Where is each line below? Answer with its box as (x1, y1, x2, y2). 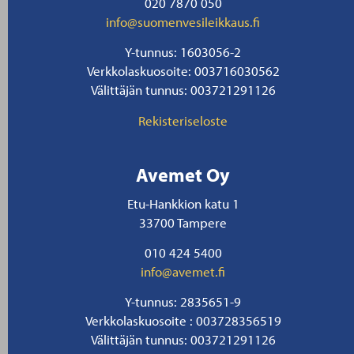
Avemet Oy (136, 162, 231, 186)
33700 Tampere (139, 213, 228, 231)
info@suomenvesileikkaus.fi (106, 12, 261, 30)
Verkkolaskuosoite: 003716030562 (86, 62, 280, 80)
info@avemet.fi (141, 262, 226, 280)
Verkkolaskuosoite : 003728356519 (85, 311, 281, 330)
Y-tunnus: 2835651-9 (125, 292, 242, 311)
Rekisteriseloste (138, 111, 228, 129)
